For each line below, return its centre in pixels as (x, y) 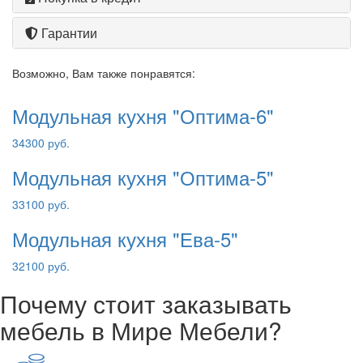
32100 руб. (41, 266)
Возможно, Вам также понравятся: (104, 73)
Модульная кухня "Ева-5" (125, 239)
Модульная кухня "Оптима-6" (143, 115)
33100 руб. (41, 204)
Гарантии (68, 33)
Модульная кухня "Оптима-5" (143, 177)
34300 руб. (41, 143)
